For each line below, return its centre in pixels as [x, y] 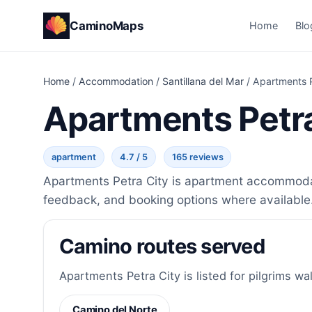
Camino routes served [162, 247]
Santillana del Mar [203, 81]
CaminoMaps [107, 25]
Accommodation [116, 81]
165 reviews [197, 157]
